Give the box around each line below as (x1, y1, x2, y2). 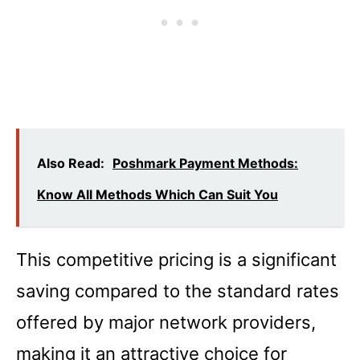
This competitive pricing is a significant (16, 248, 337, 270)
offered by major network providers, (16, 311, 316, 333)
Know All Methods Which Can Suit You (37, 186, 278, 202)
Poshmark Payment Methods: (112, 154, 298, 171)
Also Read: (37, 154, 104, 171)
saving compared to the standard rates (16, 280, 339, 301)
